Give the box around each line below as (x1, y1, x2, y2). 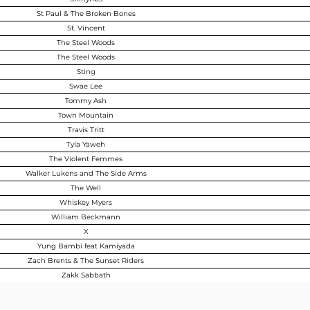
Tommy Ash (65, 96, 107, 105)
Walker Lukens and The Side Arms (25, 169, 147, 178)
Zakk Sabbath (61, 271, 111, 280)
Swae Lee (69, 82, 102, 91)
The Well (71, 183, 101, 192)
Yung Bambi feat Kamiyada (37, 241, 135, 250)
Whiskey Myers (60, 198, 112, 207)
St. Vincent (66, 24, 105, 33)
